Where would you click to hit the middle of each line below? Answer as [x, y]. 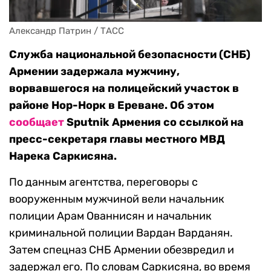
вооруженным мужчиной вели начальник [117, 199]
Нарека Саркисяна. [63, 156]
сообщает [37, 122]
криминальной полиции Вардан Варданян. [121, 233]
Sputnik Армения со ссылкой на [154, 122]
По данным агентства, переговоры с [103, 182]
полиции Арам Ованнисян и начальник [110, 216]
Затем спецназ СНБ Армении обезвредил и [122, 250]
